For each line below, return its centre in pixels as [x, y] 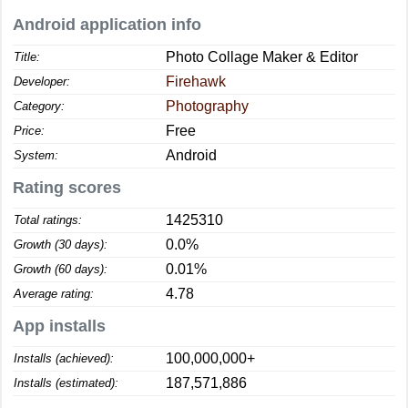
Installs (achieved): [64, 358]
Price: [29, 131]
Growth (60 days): [61, 269]
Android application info [107, 25]
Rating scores [67, 188]
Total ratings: [48, 220]
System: [36, 155]
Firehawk [196, 82]
